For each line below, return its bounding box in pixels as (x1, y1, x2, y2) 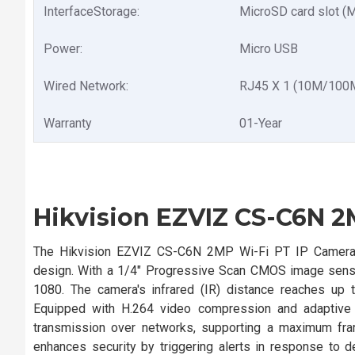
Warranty (44, 116, 92, 131)
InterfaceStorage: (44, 4, 139, 19)
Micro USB (239, 41, 298, 56)
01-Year (239, 116, 282, 131)
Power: (44, 41, 82, 56)
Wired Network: (44, 78, 128, 94)
